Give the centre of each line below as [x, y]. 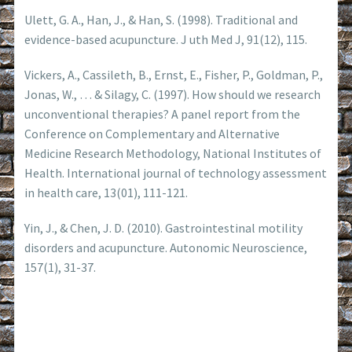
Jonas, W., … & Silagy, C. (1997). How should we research [173, 94]
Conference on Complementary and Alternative [152, 133]
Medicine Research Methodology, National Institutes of [173, 153]
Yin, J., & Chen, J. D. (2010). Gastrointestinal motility [164, 227]
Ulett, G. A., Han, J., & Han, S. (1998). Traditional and [161, 19]
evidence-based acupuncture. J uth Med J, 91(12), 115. [166, 39]
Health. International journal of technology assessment [176, 172]
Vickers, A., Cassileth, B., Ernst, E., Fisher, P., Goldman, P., [174, 74]
